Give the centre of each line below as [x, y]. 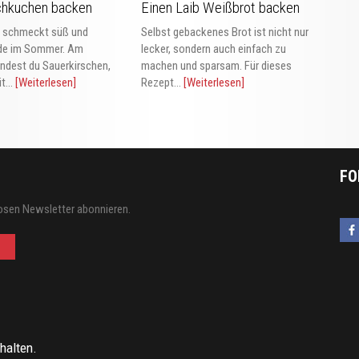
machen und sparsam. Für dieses [216, 65]
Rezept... [162, 82]
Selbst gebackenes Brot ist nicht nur [224, 32]
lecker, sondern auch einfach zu [213, 48]
